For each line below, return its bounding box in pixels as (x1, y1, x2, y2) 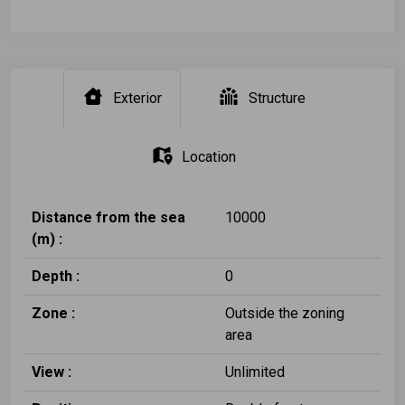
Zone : (32, 304, 75, 322)
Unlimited (225, 363, 285, 381)
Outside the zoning (225, 304, 344, 322)
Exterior (112, 89, 162, 107)
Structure (248, 89, 306, 107)
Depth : (32, 267, 80, 285)
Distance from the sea (32, 208, 185, 226)
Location (182, 147, 236, 165)
